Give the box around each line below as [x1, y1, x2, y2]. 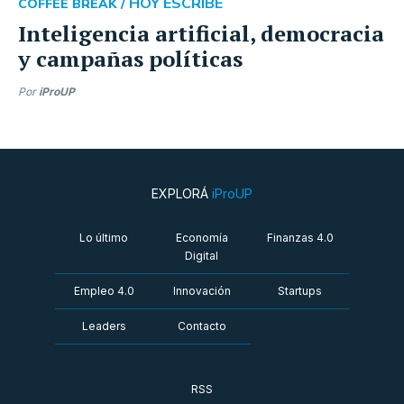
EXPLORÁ [151, 186, 212, 201]
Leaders [81, 319, 126, 333]
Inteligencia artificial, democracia [18, 19, 384, 48]
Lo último [79, 231, 129, 244]
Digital [185, 249, 219, 262]
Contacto [177, 319, 226, 333]
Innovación [172, 284, 231, 298]
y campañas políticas [18, 44, 243, 73]
